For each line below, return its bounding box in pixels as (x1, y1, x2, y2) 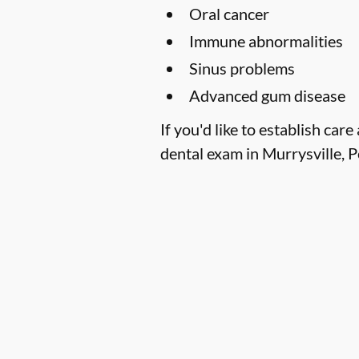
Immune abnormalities (189, 30, 343, 50)
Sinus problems (189, 58, 295, 78)
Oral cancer (189, 3, 269, 23)
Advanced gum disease (189, 85, 345, 105)
